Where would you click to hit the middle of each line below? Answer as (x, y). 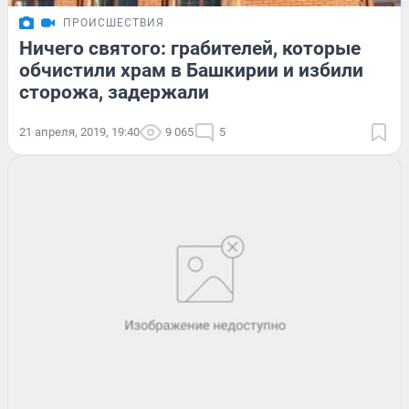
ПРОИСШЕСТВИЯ (114, 22)
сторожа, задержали (114, 92)
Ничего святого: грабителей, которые (190, 48)
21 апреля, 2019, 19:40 (79, 131)
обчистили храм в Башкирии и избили (191, 70)
